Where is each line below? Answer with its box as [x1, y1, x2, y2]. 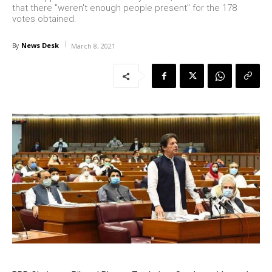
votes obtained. [12, 13, 76, 25]
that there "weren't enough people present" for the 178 [12, 2, 237, 14]
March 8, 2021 [71, 41, 115, 51]
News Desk [21, 41, 59, 50]
